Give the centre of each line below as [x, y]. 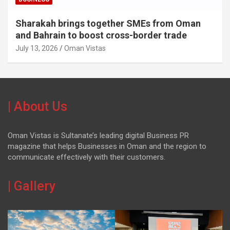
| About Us [37, 106]
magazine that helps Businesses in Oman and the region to [107, 146]
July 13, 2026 [37, 48]
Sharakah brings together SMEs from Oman [108, 23]
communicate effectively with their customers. [87, 157]
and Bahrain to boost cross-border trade [101, 35]
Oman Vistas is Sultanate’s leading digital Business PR [98, 135]
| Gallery [32, 186]
